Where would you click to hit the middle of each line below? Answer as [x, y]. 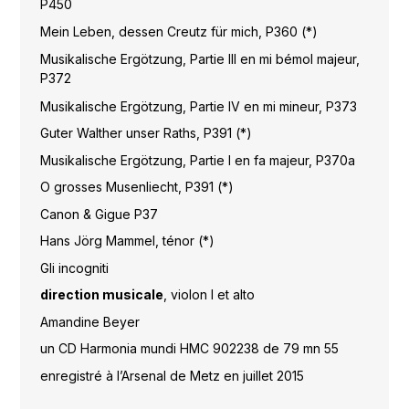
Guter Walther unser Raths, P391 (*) [146, 133]
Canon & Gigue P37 [99, 214]
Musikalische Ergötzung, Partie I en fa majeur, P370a [197, 160]
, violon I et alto [209, 295]
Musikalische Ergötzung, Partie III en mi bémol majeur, [199, 59]
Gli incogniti [74, 267]
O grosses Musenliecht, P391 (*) [136, 187]
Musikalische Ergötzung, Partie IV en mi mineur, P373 [198, 106]
